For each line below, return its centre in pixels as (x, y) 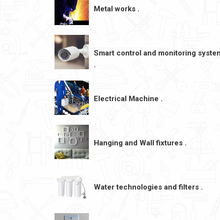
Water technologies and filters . (148, 187)
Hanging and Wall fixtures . (140, 143)
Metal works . (117, 9)
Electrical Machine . (128, 99)
